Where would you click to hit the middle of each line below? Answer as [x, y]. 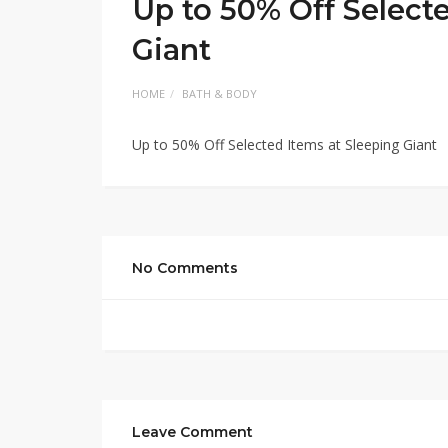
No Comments [185, 268]
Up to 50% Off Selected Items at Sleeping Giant [284, 144]
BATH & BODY [219, 93]
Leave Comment [192, 432]
